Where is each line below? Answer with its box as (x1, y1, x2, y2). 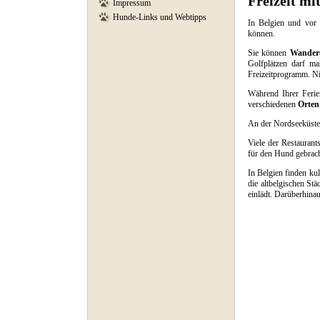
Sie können (248, 48, 290, 58)
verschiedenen (248, 99, 298, 109)
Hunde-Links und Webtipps (113, 12, 206, 22)
